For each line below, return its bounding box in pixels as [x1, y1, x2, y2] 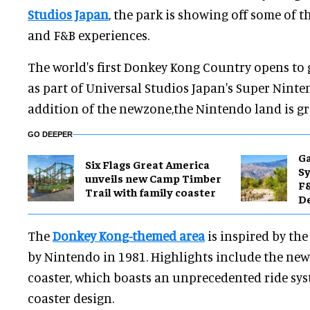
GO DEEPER [28, 130, 73, 139]
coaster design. [28, 290, 114, 307]
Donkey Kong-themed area [53, 228, 205, 244]
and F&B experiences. [28, 27, 149, 44]
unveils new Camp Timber [85, 171, 221, 185]
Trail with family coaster [85, 185, 216, 199]
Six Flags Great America [85, 157, 210, 172]
